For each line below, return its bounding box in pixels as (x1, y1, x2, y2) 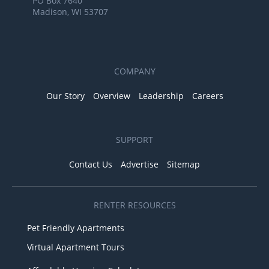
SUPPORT (116, 133, 153, 145)
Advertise (121, 158, 159, 170)
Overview (92, 89, 130, 101)
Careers (192, 89, 223, 101)
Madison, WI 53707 (32, 5, 108, 17)
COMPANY (113, 65, 156, 77)
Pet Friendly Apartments (27, 222, 124, 234)
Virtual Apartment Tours (27, 241, 124, 253)
